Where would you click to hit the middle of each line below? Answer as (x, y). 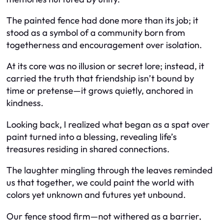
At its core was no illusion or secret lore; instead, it (105, 66)
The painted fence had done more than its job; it (102, 21)
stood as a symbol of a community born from (96, 33)
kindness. (25, 103)
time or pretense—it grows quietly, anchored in (100, 91)
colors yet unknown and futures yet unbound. (96, 195)
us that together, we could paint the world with (100, 183)
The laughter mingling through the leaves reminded (110, 170)
